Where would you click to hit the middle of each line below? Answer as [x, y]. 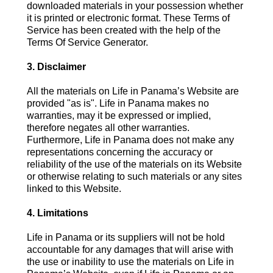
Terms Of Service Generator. [87, 43]
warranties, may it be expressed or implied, [119, 116]
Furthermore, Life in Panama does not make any [130, 140]
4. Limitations [58, 213]
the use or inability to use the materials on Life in [130, 262]
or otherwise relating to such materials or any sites [134, 177]
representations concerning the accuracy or [120, 152]
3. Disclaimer [56, 67]
